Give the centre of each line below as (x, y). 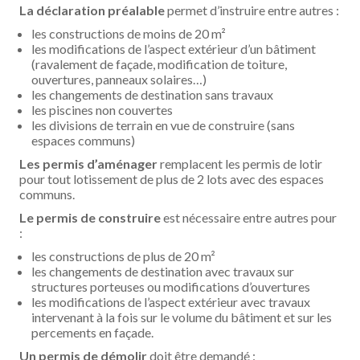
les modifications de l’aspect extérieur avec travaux (171, 302)
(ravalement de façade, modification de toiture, (160, 64)
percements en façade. (93, 332)
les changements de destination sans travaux (153, 94)
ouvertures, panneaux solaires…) (119, 79)
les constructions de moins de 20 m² (129, 33)
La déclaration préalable (92, 10)
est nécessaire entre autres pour (249, 217)
